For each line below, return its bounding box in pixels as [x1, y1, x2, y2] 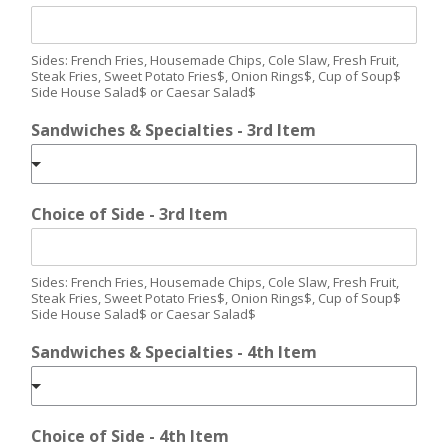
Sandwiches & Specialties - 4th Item [31, 340, 317, 363]
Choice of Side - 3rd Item [31, 202, 228, 225]
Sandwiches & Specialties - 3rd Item [31, 118, 316, 141]
